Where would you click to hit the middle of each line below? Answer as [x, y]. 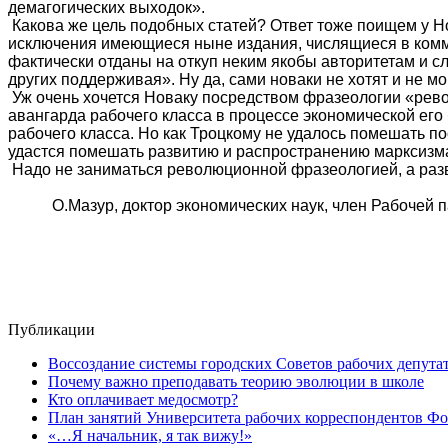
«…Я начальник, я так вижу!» [150, 435]
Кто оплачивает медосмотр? [143, 399]
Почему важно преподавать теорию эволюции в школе [236, 381]
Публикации [51, 329]
